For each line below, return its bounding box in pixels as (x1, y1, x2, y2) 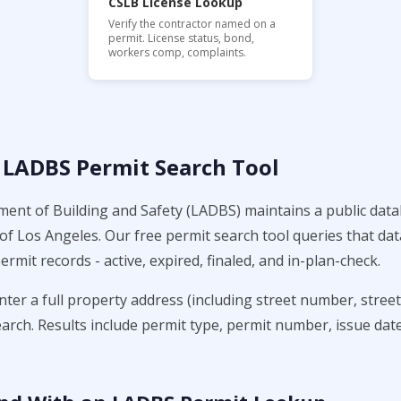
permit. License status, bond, (108, 30, 254, 46)
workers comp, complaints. (108, 45, 246, 60)
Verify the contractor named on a (108, 16, 276, 31)
